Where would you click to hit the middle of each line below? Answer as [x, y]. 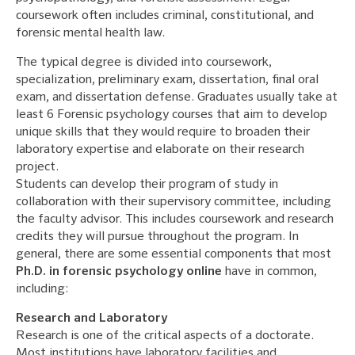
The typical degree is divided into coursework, [144, 62]
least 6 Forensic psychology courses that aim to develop [172, 115]
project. [39, 167]
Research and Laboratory [92, 318]
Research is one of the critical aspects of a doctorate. [165, 336]
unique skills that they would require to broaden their [163, 132]
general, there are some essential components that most [174, 254]
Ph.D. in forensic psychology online [119, 271]
